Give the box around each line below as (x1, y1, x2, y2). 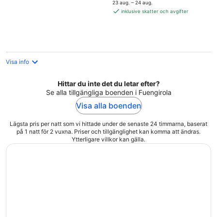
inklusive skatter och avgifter (121, 8, 188, 14)
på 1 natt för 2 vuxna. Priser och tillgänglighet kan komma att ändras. (16, 128, 201, 135)
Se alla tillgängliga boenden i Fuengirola (46, 88, 171, 96)
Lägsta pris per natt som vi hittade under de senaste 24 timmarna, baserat (10, 120, 207, 127)
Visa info (6, 58, 29, 65)
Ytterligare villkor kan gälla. (72, 136, 145, 143)
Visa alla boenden (76, 101, 141, 110)
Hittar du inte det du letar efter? (57, 79, 160, 88)
